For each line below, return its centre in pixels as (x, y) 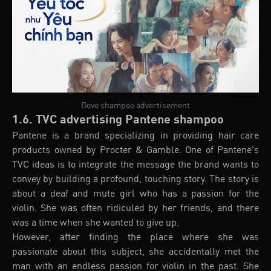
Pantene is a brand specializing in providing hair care (135, 136)
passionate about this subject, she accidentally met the (135, 252)
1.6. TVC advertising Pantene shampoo (118, 120)
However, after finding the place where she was (135, 237)
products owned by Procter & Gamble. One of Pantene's (135, 150)
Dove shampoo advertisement (135, 106)
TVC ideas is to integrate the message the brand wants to (135, 165)
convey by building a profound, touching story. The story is (135, 179)
